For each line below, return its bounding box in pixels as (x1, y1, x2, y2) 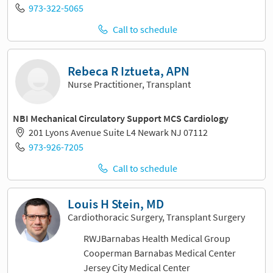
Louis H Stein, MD (68, 196, 164, 212)
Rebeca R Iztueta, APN (68, 63, 190, 80)
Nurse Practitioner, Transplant (68, 78, 191, 91)
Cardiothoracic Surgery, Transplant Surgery (68, 210, 245, 223)
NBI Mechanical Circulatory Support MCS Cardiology (13, 112, 229, 124)
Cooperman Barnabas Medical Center (83, 247, 236, 260)
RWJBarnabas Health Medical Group (83, 232, 230, 245)
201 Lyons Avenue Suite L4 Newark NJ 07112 (28, 126, 208, 139)
